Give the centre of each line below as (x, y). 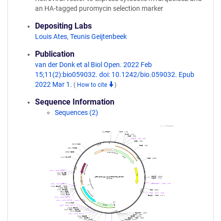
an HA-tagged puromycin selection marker (99, 8)
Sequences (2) (76, 112)
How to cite (93, 85)
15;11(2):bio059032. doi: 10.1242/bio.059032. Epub (115, 74)
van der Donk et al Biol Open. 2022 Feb (93, 65)
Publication (55, 54)
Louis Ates (51, 37)
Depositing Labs (63, 26)
